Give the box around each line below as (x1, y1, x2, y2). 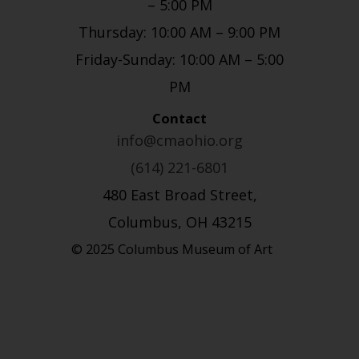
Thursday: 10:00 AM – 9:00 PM (79, 22, 280, 42)
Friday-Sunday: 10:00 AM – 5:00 (75, 49, 284, 69)
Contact (152, 108, 207, 127)
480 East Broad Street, (102, 184, 257, 204)
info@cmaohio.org (116, 130, 243, 150)
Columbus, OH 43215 (107, 212, 252, 232)
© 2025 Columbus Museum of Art (71, 240, 273, 258)
